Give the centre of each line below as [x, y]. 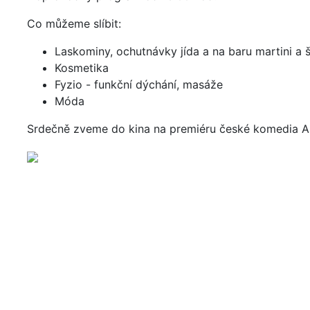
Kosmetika [82, 67]
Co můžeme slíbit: [74, 23]
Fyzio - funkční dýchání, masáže [139, 84]
